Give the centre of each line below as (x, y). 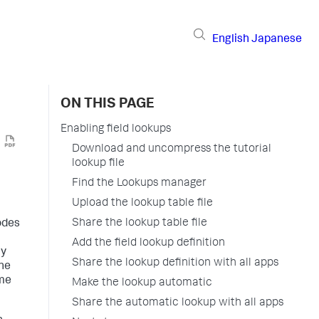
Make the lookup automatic (142, 283)
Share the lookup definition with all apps (175, 263)
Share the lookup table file (140, 224)
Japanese (277, 40)
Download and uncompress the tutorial (172, 150)
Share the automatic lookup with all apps (178, 303)
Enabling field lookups (116, 130)
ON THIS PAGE (108, 105)
